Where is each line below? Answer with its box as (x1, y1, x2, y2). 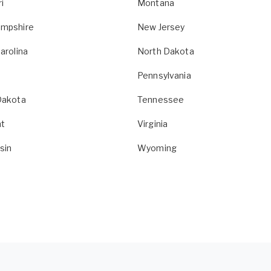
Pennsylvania (137, 70, 191, 80)
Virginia (137, 119, 168, 129)
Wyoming (137, 143, 177, 153)
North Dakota (137, 46, 194, 56)
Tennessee (137, 94, 184, 105)
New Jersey (137, 22, 185, 32)
